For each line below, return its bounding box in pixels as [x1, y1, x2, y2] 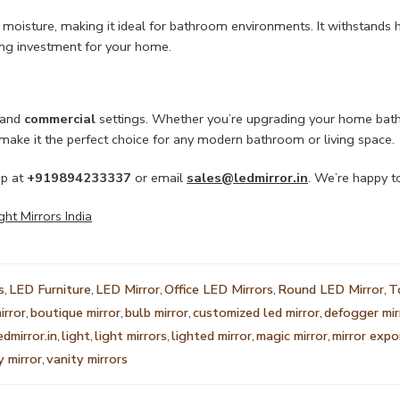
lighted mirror [171, 326, 252, 345]
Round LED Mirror [278, 279, 384, 298]
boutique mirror [30, 303, 121, 321]
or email [131, 168, 187, 187]
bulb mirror [125, 303, 188, 321]
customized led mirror [193, 303, 320, 321]
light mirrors [95, 326, 167, 345]
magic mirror [256, 326, 328, 345]
